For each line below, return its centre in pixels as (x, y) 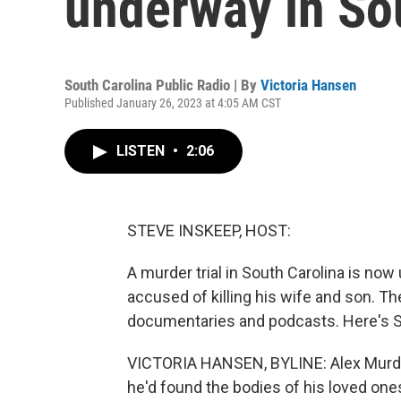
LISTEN (142, 151)
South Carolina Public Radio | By (162, 85)
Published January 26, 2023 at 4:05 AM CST (173, 103)
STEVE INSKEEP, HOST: (209, 230)
